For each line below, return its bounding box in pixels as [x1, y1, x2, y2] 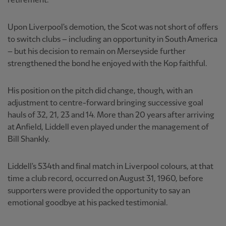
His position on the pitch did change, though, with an [8, 86, 193, 95]
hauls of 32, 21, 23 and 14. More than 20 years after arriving [8, 110, 214, 120]
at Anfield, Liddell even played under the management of [8, 123, 209, 132]
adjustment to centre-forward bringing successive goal [8, 98, 203, 107]
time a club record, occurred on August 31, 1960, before [8, 174, 203, 183]
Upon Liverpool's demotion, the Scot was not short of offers [8, 23, 218, 32]
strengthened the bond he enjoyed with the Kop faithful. [8, 59, 207, 68]
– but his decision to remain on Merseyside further [8, 47, 186, 56]
